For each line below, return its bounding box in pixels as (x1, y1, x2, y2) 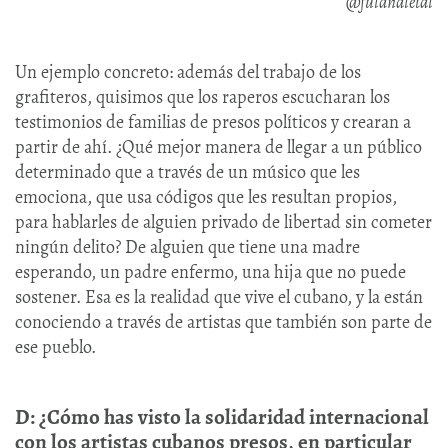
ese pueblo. (15, 334, 96, 359)
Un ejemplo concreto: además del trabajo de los (15, 59, 361, 84)
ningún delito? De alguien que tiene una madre (15, 234, 360, 259)
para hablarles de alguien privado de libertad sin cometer (15, 209, 432, 234)
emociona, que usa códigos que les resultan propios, (15, 184, 397, 209)
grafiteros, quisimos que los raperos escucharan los (15, 84, 390, 109)
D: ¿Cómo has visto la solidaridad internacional (15, 402, 429, 431)
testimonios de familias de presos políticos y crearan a (15, 109, 411, 134)
